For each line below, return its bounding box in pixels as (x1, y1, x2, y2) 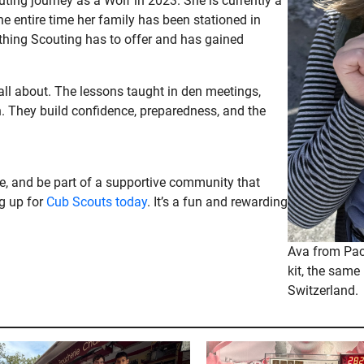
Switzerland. (288, 282, 358, 298)
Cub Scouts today (46, 194, 147, 210)
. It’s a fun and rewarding (147, 194, 288, 210)
